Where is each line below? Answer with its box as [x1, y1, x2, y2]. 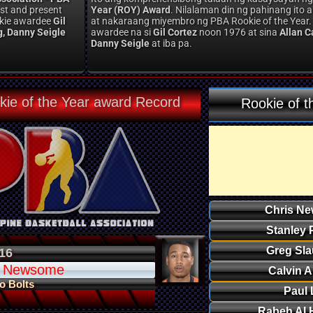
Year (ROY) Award [90, 4, 170, 15]
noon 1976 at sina [196, 27, 279, 38]
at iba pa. [149, 38, 192, 49]
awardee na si [90, 27, 153, 38]
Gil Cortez [152, 27, 197, 38]
